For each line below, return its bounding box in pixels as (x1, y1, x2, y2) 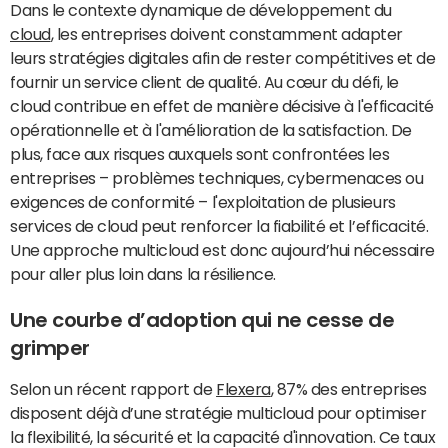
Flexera (216, 381, 271, 397)
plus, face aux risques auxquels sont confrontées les (10, 146, 390, 162)
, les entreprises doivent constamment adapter (50, 26, 404, 42)
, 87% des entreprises (270, 381, 427, 397)
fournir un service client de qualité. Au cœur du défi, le (10, 74, 399, 90)
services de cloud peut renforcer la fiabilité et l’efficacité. (10, 218, 429, 234)
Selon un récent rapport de (10, 381, 217, 397)
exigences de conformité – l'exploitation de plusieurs (10, 194, 396, 210)
